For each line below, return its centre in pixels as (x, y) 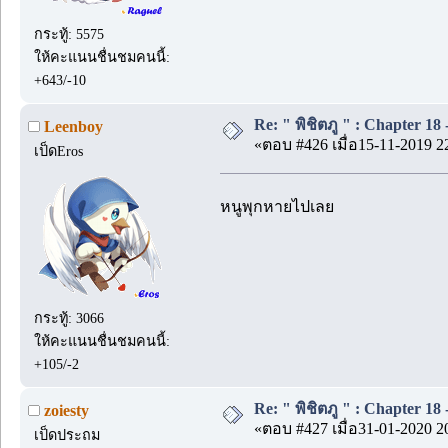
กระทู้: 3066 (69, 317)
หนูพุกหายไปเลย (277, 206)
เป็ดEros (59, 150)
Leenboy (73, 126)
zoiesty (66, 410)
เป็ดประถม (67, 434)
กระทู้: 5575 (69, 33)
